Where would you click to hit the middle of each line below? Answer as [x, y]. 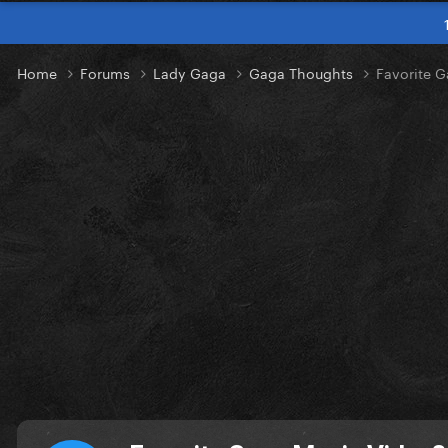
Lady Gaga [191, 72]
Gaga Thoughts [303, 72]
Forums [107, 72]
